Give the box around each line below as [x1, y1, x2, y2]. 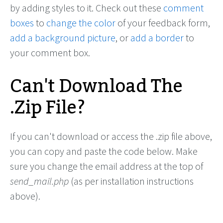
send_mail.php [10, 175, 69, 187]
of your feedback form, [115, 16, 210, 29]
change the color [46, 16, 115, 29]
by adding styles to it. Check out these [10, 1, 163, 14]
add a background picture [10, 31, 115, 44]
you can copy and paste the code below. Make [10, 145, 198, 157]
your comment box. [10, 46, 90, 59]
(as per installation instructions [69, 175, 194, 187]
